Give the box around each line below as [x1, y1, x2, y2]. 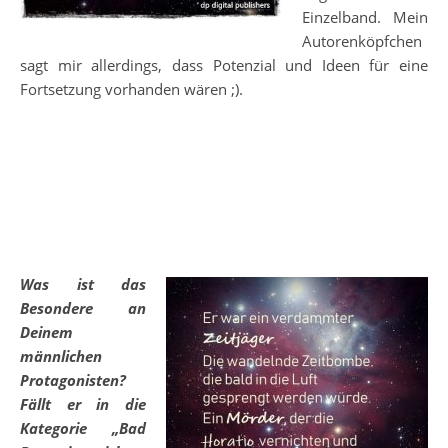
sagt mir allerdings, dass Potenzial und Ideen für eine [20, 55, 428, 76]
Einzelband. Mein [302, 7, 428, 28]
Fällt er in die [20, 394, 146, 415]
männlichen [20, 346, 102, 367]
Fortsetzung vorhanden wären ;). [20, 79, 243, 100]
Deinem [20, 322, 73, 343]
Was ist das [20, 274, 146, 295]
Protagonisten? [20, 370, 126, 391]
